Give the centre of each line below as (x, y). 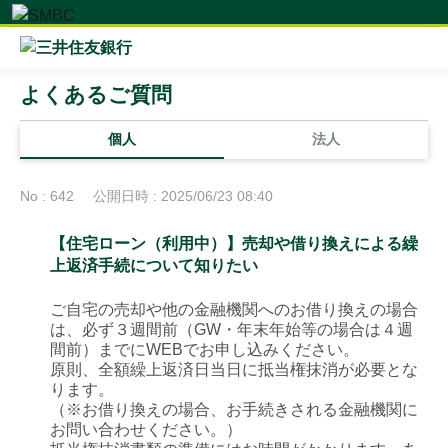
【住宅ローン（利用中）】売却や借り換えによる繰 (234, 243)
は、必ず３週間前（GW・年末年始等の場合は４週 (231, 329)
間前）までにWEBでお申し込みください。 (204, 349)
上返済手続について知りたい (154, 265)
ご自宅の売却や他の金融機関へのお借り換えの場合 (234, 309)
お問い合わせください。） (146, 429)
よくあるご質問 (96, 94)
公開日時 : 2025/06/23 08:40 (183, 196)
